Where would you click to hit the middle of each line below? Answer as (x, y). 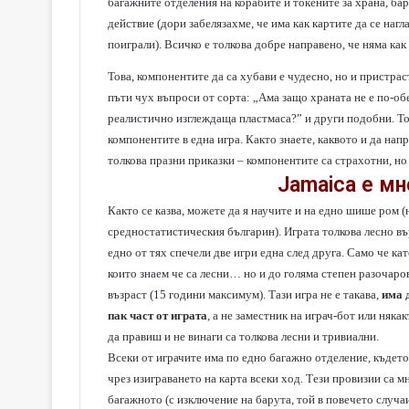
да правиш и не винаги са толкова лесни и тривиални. (243, 336)
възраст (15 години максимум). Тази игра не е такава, (245, 294)
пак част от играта (157, 315)
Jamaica (316, 185)
